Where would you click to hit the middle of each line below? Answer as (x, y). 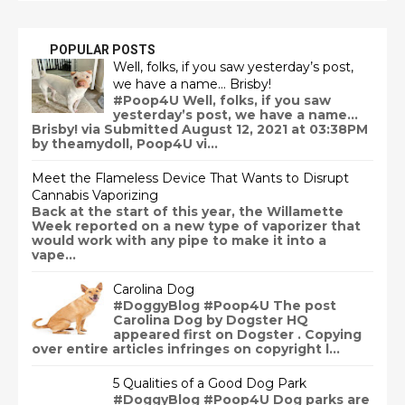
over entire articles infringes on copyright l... (186, 349)
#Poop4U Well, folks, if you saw (222, 101)
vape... (54, 255)
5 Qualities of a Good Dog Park (210, 384)
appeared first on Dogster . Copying (237, 335)
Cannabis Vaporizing (95, 196)
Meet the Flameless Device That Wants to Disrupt (190, 179)
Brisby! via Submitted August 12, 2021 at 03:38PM (200, 130)
